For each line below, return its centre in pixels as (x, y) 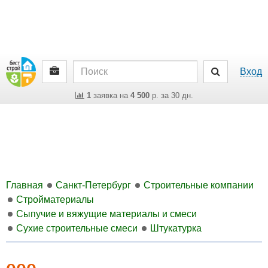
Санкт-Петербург (93, 185)
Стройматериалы (55, 200)
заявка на (110, 95)
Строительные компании (199, 185)
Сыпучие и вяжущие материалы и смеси (106, 214)
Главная (25, 185)
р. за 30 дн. (171, 95)
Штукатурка (176, 228)
